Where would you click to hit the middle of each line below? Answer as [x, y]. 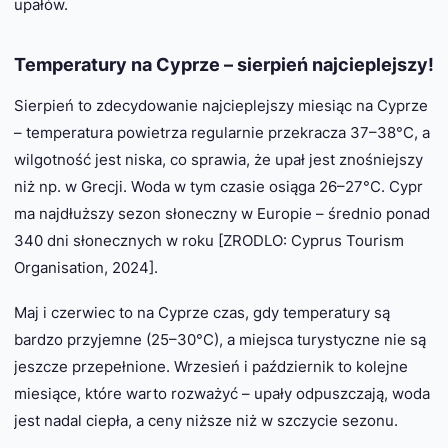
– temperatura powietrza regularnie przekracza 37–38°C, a [222, 132]
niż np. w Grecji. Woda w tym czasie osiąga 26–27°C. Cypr [218, 186]
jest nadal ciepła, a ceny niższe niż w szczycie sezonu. [206, 420]
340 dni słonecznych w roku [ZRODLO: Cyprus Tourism [209, 240]
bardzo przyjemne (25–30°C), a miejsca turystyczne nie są [220, 339]
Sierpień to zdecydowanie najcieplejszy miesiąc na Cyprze [221, 105]
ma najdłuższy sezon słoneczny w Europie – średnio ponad [222, 213]
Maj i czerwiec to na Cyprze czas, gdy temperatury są [202, 312]
